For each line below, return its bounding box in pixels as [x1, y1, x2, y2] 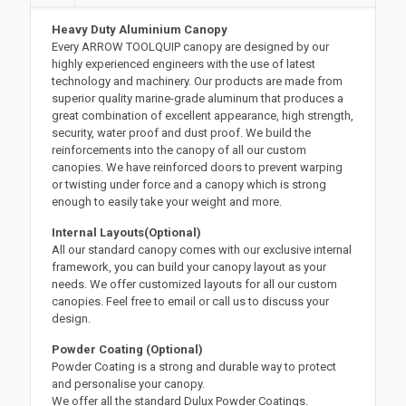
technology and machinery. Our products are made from [52, 74, 343, 89]
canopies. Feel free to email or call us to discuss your [52, 295, 330, 309]
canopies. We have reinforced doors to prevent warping [52, 160, 343, 175]
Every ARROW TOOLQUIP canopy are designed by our [52, 40, 330, 54]
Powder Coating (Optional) [52, 343, 204, 357]
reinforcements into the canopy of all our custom [52, 143, 307, 158]
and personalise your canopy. [52, 377, 206, 391]
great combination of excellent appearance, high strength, [52, 109, 354, 123]
